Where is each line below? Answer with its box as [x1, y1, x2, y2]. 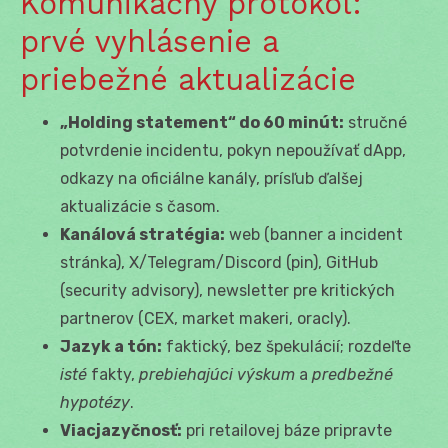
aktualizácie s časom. [60, 196, 220, 216]
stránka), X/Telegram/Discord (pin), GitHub [60, 252, 378, 272]
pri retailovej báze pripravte [182, 420, 392, 440]
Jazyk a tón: [60, 336, 162, 356]
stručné [344, 112, 407, 132]
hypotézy [60, 392, 130, 412]
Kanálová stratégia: [60, 224, 225, 244]
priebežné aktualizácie [20, 61, 356, 97]
